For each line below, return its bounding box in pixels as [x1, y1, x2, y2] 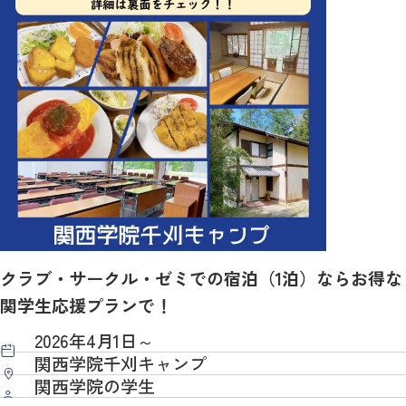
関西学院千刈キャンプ [34, 351, 208, 377]
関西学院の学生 [34, 373, 156, 400]
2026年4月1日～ [34, 328, 155, 354]
